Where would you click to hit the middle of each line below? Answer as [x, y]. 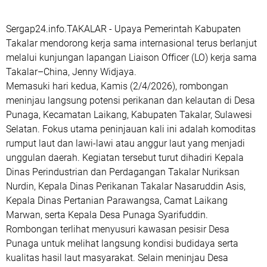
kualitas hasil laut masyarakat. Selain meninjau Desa [117, 258]
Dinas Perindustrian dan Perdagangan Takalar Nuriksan [123, 172]
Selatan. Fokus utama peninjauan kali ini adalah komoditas [131, 129]
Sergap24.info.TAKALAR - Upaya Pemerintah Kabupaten [123, 29]
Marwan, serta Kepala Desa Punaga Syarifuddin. [107, 215]
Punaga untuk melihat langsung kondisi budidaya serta [122, 243]
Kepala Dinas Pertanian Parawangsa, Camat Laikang [117, 201]
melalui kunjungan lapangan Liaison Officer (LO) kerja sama [131, 58]
